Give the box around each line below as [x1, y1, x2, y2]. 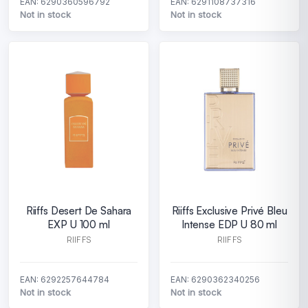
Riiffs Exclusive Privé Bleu [171, 204, 287, 217]
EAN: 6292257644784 [20, 274, 109, 285]
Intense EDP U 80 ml [181, 218, 278, 231]
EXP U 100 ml [47, 218, 110, 231]
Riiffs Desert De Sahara [25, 204, 132, 217]
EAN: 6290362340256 [170, 274, 260, 285]
